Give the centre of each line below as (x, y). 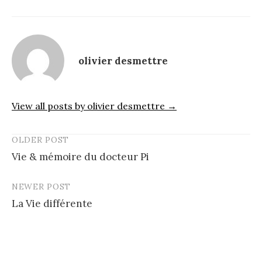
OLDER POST (40, 140)
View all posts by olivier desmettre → (94, 106)
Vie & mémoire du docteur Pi (80, 157)
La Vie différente (52, 204)
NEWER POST (41, 187)
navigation (46, 165)
